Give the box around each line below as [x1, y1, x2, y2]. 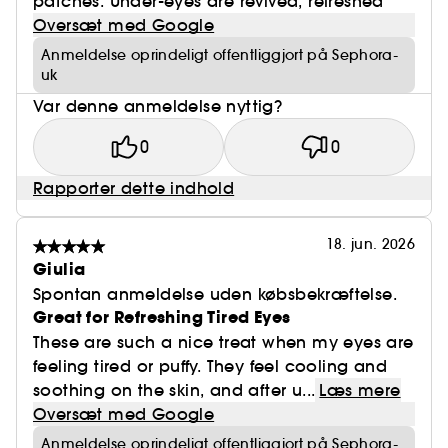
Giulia [33, 258, 86, 281]
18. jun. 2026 [326, 235, 415, 253]
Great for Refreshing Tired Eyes [33, 306, 291, 329]
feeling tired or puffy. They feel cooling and [33, 356, 387, 376]
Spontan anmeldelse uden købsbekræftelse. [33, 284, 397, 304]
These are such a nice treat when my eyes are [33, 332, 414, 352]
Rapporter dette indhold [33, 178, 235, 198]
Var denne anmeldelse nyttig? [33, 96, 283, 116]
